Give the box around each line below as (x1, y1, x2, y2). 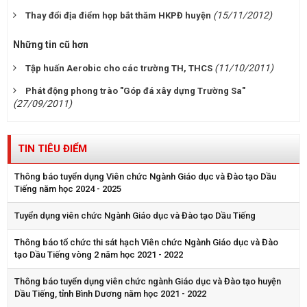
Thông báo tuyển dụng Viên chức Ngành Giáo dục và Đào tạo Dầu (14, 171, 276, 182)
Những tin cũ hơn (13, 39, 88, 51)
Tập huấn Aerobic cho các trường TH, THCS (25, 63, 212, 74)
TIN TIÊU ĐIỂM (18, 143, 87, 156)
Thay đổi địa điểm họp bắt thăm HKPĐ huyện (25, 10, 211, 21)
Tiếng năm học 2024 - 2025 (14, 184, 121, 195)
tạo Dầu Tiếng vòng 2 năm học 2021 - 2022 (14, 249, 183, 260)
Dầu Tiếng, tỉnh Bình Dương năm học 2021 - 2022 (14, 288, 206, 299)
